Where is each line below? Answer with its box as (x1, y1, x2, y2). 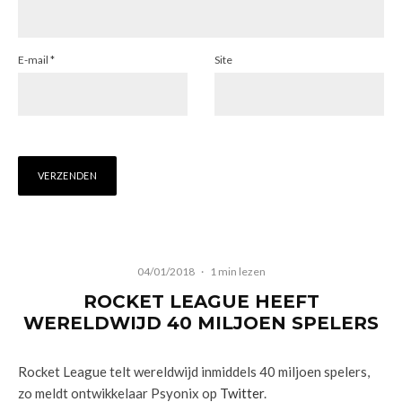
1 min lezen (209, 265, 266, 278)
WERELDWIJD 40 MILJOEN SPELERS (23, 312, 379, 334)
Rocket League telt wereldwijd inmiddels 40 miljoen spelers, (18, 363, 370, 380)
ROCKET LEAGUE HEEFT (83, 291, 319, 312)
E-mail (18, 53, 50, 66)
